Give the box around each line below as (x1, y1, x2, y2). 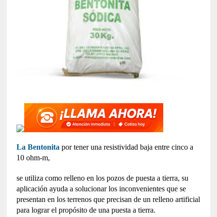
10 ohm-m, (16, 153, 50, 162)
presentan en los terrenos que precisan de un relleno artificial (16, 195, 200, 203)
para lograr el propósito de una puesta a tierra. (16, 205, 155, 214)
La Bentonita (16, 142, 60, 151)
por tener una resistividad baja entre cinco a (59, 142, 193, 151)
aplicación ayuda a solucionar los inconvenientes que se (16, 184, 186, 193)
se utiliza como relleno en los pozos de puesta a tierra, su (16, 173, 188, 182)
